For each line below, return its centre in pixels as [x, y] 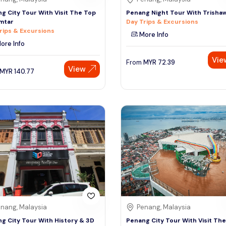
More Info [153, 34]
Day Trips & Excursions [162, 21]
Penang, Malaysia [164, 207]
